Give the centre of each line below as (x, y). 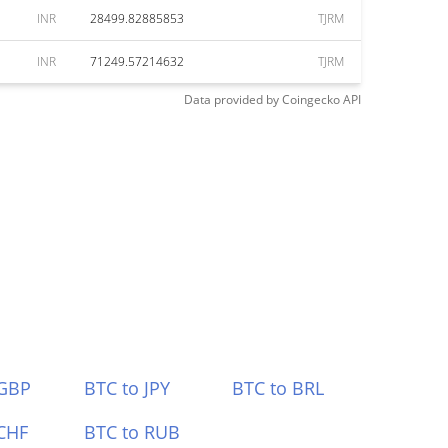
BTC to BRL (278, 388)
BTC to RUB (131, 432)
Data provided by (231, 99)
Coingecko (311, 99)
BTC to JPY (126, 388)
